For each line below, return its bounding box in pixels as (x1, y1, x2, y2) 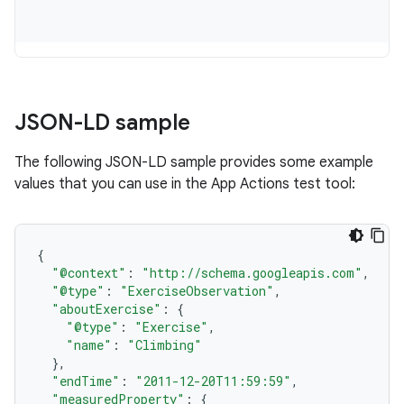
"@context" (51, 264, 126, 281)
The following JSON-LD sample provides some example (14, 153, 373, 171)
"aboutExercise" (51, 300, 161, 317)
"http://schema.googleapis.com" (142, 264, 363, 281)
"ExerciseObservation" (120, 282, 274, 299)
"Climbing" (127, 336, 202, 353)
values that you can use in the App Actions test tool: (14, 175, 355, 193)
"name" (66, 336, 112, 353)
